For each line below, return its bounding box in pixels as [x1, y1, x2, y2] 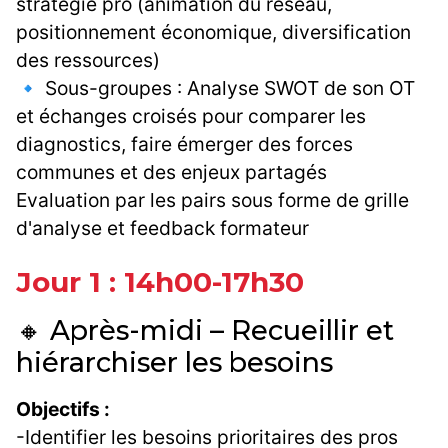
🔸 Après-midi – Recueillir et [16, 314, 394, 348]
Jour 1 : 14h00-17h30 [16, 265, 304, 300]
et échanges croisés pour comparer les [16, 104, 366, 129]
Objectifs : [16, 397, 110, 422]
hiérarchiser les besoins [16, 346, 333, 380]
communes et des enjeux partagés [16, 160, 327, 185]
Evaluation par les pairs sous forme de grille [16, 188, 409, 213]
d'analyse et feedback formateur [16, 216, 309, 241]
